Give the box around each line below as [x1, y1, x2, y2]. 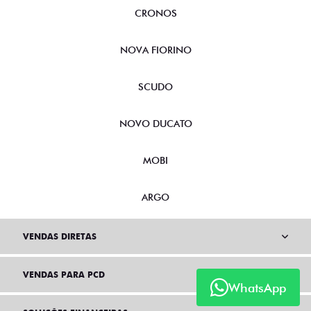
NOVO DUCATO [119, 118, 192, 130]
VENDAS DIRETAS [23, 231, 96, 242]
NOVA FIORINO [119, 44, 192, 56]
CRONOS [134, 8, 177, 19]
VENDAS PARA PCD [23, 269, 105, 280]
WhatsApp [228, 280, 286, 295]
